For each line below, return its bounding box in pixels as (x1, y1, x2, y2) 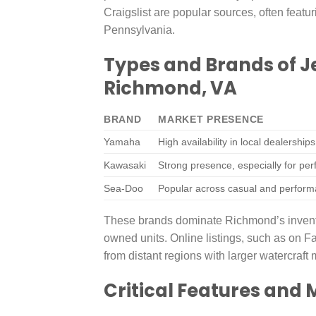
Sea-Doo (104, 183, 143, 195)
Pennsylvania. (104, 24, 175, 37)
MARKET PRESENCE (158, 114, 264, 126)
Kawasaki (104, 159, 146, 171)
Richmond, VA (104, 75, 237, 102)
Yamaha (104, 136, 140, 148)
